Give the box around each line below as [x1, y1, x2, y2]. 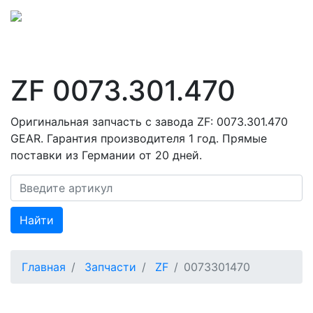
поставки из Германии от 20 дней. [10, 147, 202, 162]
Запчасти [85, 259, 136, 274]
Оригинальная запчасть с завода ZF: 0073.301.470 [10, 114, 288, 129]
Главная [22, 259, 66, 274]
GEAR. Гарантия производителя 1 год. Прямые [10, 131, 267, 145]
